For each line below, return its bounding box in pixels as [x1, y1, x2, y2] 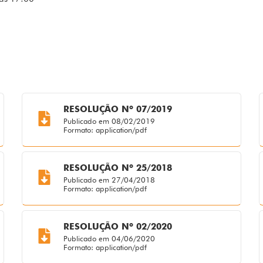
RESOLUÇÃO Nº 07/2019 [63, 104, 172, 115]
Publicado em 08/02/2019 [63, 116, 155, 126]
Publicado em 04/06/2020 [63, 234, 155, 244]
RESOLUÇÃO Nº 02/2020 [63, 221, 172, 232]
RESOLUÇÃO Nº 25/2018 [63, 163, 172, 174]
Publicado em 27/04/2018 [63, 175, 155, 185]
